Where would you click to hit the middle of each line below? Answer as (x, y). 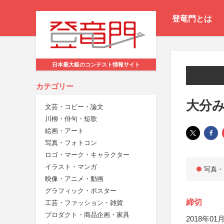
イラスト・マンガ (71, 167)
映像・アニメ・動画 (74, 179)
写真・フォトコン (71, 143)
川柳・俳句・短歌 (71, 119)
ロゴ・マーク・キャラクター (87, 155)
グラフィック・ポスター (81, 191)
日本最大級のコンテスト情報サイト (96, 65)
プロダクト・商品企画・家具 (87, 215)
